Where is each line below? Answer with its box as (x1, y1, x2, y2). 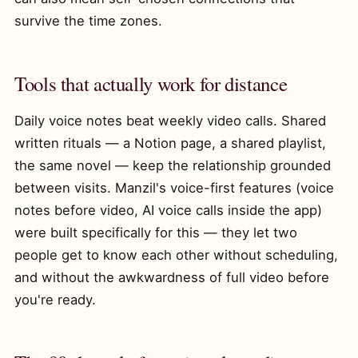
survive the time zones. (14, 13, 162, 29)
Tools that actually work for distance (14, 70, 288, 97)
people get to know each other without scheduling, (14, 247, 338, 263)
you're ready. (14, 292, 96, 308)
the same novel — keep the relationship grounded (14, 157, 331, 173)
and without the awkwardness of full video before (14, 269, 329, 285)
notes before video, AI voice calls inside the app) (14, 202, 322, 218)
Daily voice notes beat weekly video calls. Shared (14, 113, 326, 129)
